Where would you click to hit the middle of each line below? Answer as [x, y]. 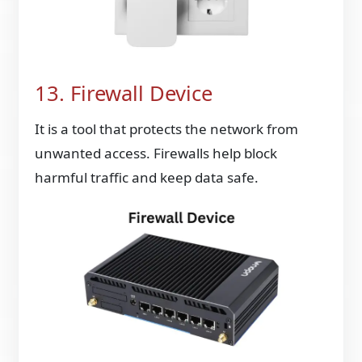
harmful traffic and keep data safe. [147, 178]
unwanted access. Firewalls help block [156, 154]
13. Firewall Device [124, 93]
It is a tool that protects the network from [167, 129]
